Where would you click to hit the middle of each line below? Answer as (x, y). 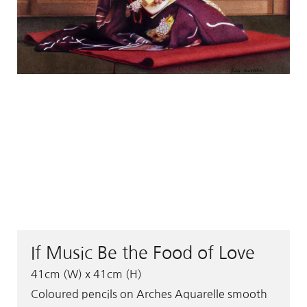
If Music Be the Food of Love (143, 253)
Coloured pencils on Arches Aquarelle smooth (149, 294)
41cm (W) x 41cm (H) (86, 274)
